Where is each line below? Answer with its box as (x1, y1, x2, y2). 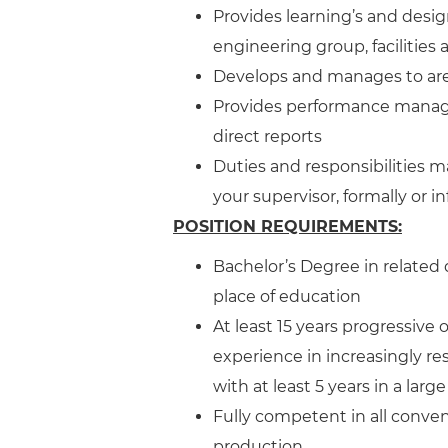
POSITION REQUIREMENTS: (173, 217, 402, 236)
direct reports (213, 127, 322, 146)
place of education (213, 287, 361, 306)
